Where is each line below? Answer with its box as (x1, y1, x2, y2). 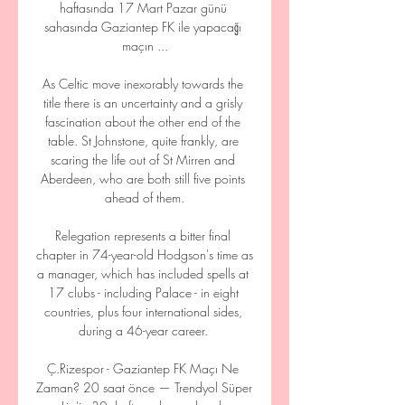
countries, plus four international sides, (43, 303, 242, 320)
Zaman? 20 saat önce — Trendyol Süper (36, 379, 252, 396)
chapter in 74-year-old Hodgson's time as (36, 246, 253, 263)
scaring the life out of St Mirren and (51, 151, 235, 168)
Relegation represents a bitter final (55, 227, 231, 244)
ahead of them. (105, 189, 184, 206)
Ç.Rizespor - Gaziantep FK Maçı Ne (47, 360, 239, 377)
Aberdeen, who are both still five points (41, 170, 245, 187)
